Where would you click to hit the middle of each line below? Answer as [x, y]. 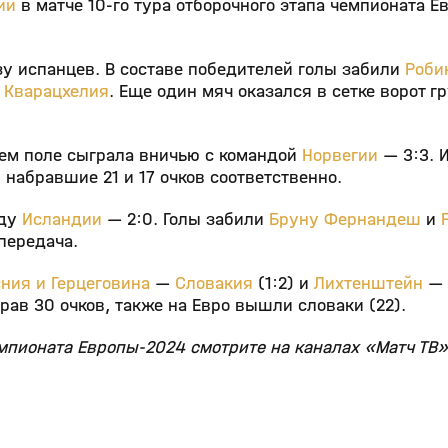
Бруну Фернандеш [345, 220]
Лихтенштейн [368, 284]
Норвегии [340, 156]
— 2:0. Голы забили [185, 220]
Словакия [214, 284]
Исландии [62, 220]
